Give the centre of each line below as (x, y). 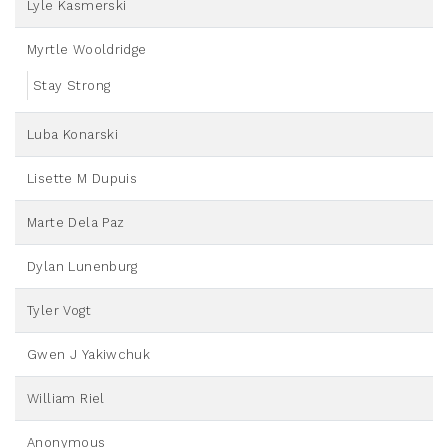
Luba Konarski (73, 135)
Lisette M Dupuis (82, 179)
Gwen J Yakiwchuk (89, 355)
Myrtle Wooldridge (87, 50)
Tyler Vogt (59, 311)
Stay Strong (72, 86)
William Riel (66, 399)
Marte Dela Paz (76, 223)
